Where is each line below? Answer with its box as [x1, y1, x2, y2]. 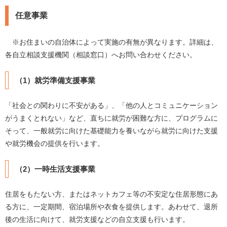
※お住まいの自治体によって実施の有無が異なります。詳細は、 [5, 37, 218, 46]
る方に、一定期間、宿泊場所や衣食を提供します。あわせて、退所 [5, 202, 218, 211]
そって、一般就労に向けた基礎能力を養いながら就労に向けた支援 [5, 126, 218, 135]
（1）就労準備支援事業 [15, 75, 95, 85]
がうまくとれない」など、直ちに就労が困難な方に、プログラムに [5, 113, 218, 122]
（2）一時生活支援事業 [15, 164, 95, 173]
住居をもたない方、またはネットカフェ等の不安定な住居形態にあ [5, 190, 218, 198]
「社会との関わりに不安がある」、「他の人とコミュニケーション [5, 101, 218, 109]
